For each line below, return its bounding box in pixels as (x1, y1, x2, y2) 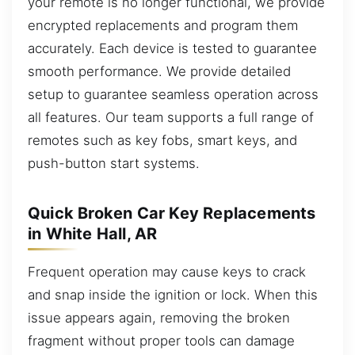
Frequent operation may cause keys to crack (28, 263, 306, 280)
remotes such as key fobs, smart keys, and (28, 132, 297, 148)
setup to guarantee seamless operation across (28, 86, 319, 102)
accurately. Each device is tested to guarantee (28, 40, 317, 56)
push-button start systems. (28, 155, 200, 171)
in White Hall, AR (28, 224, 158, 243)
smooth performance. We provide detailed (28, 63, 291, 79)
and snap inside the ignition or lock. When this (28, 286, 318, 303)
